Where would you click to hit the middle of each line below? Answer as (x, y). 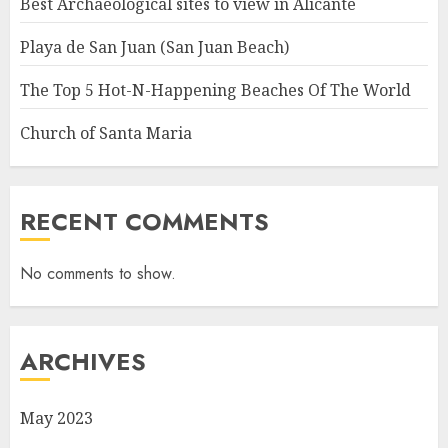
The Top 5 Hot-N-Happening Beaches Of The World (215, 90)
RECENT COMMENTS (144, 222)
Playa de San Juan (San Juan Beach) (154, 47)
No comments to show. (98, 274)
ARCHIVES (83, 362)
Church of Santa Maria (106, 133)
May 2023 (56, 418)
